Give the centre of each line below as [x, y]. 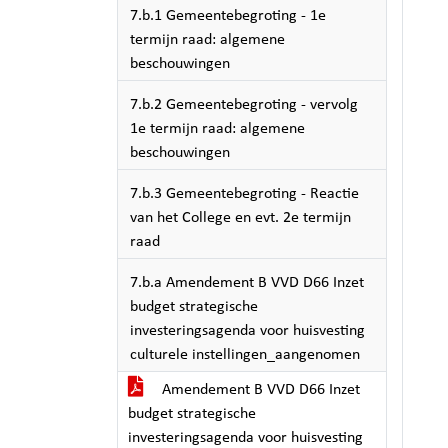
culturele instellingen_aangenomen [245, 355]
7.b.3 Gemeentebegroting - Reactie [244, 194]
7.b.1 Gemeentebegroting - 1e [228, 16]
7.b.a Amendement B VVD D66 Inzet [247, 283]
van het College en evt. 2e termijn [240, 218]
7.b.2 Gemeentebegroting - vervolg [244, 105]
